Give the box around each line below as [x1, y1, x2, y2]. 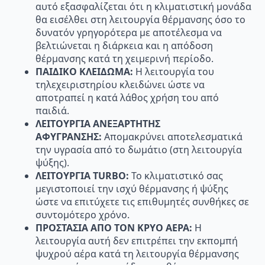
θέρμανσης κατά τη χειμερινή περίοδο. [35, 52, 214, 66]
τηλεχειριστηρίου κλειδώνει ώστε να [35, 78, 205, 92]
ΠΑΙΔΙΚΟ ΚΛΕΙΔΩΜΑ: [35, 65, 135, 79]
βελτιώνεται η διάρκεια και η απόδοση [35, 39, 213, 53]
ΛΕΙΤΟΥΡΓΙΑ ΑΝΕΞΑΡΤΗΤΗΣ [35, 117, 160, 131]
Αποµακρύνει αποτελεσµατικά [104, 130, 243, 144]
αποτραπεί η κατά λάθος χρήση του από [35, 91, 219, 105]
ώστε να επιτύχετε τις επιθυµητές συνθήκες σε [35, 195, 249, 209]
